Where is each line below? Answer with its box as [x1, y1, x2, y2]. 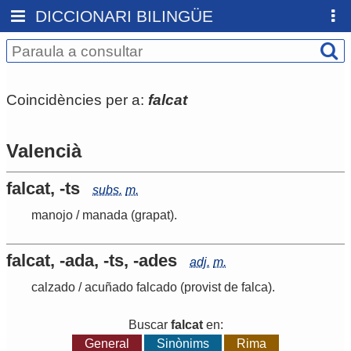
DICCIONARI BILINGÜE [35, 7, 214, 25]
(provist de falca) [177, 280, 272, 295]
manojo [31, 208, 73, 223]
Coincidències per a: [6, 91, 148, 108]
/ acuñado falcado [75, 280, 177, 295]
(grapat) [128, 208, 174, 223]
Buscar [128, 318, 171, 332]
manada [82, 208, 128, 223]
